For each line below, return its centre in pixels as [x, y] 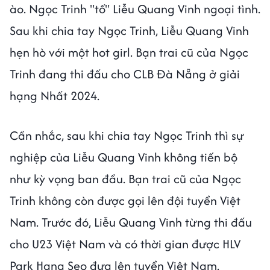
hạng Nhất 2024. [56, 96]
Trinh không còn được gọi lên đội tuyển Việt [125, 201]
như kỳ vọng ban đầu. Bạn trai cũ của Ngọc [125, 179]
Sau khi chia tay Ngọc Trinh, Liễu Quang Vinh [129, 31]
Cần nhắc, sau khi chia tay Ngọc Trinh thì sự [127, 136]
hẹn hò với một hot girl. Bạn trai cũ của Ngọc [129, 52]
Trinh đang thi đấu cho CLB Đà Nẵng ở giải [125, 74]
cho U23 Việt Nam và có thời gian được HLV [125, 244]
